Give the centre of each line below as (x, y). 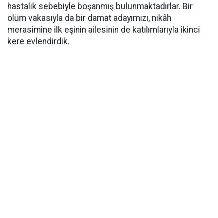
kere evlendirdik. (39, 41)
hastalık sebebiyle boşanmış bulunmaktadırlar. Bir (100, 6)
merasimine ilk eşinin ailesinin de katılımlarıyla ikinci (104, 30)
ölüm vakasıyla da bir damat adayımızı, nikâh (89, 18)
